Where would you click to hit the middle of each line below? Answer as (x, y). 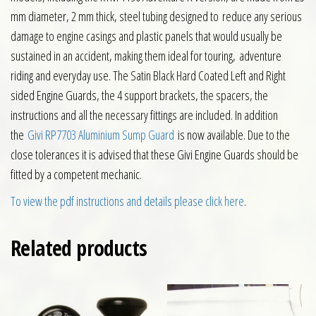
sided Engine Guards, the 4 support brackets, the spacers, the (139, 96)
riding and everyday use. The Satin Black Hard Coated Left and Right (148, 76)
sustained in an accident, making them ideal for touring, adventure (146, 56)
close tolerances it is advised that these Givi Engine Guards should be (154, 155)
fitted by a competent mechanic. (76, 175)
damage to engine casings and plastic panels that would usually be (146, 36)
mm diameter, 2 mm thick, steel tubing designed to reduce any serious (156, 17)
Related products (79, 248)
